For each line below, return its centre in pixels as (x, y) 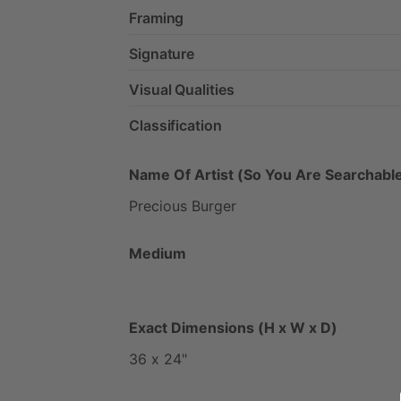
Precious (158, 205)
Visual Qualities (182, 89)
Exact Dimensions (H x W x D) (233, 327)
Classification (175, 125)
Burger (214, 205)
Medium (158, 253)
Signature (162, 53)
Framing (157, 17)
